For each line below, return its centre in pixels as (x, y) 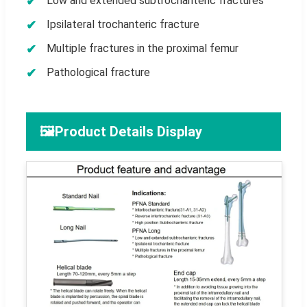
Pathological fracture (98, 72)
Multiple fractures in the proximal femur (143, 48)
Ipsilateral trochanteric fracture (123, 24)
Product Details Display (128, 131)
